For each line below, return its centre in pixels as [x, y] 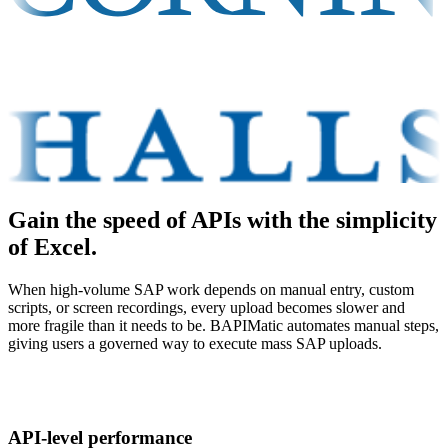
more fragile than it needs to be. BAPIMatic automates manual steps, [223, 325]
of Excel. [52, 246]
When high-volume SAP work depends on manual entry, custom [211, 289]
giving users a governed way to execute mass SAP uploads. [195, 343]
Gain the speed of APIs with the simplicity [222, 219]
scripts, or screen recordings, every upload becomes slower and [206, 307]
